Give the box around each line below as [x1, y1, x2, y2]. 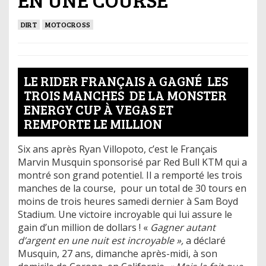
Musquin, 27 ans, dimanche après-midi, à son [18, 246, 217, 260]
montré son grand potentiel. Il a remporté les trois [18, 168, 242, 182]
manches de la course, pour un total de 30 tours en [18, 181, 246, 195]
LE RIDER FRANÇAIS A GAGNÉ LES [24, 71, 228, 90]
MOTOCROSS [45, 19, 91, 29]
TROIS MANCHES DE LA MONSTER [24, 85, 227, 104]
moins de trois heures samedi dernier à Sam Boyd [18, 194, 238, 208]
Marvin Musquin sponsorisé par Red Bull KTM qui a [18, 155, 247, 169]
